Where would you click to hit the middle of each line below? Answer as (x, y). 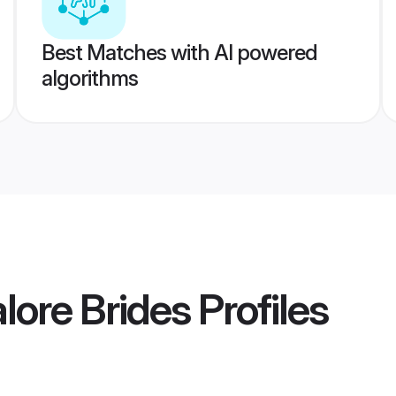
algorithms (89, 78)
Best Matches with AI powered (179, 53)
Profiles (259, 309)
